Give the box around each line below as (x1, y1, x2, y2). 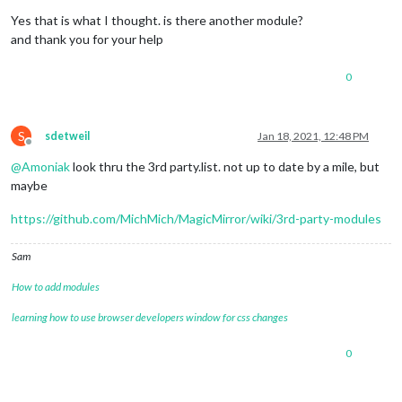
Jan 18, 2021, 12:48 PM (258, 128, 369, 143)
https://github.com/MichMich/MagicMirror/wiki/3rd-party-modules (11, 210, 381, 226)
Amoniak (22, 158, 70, 174)
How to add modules (12, 279, 100, 293)
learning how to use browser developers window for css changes (12, 310, 288, 324)
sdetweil (45, 128, 90, 143)
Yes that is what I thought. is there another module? (11, 12, 303, 28)
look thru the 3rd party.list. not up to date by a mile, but (70, 158, 380, 174)
